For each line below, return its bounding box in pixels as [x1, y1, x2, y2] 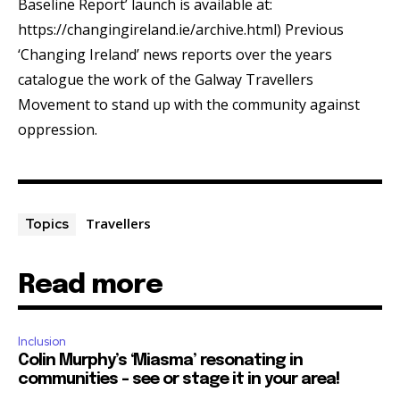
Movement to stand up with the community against [18, 94, 360, 114]
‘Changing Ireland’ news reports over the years [18, 44, 332, 64]
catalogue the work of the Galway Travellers [18, 69, 313, 89]
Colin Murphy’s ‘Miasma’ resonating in [18, 352, 303, 369]
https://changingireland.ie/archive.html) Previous [18, 19, 344, 39]
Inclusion [18, 333, 66, 349]
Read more [18, 271, 162, 299]
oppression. [18, 119, 97, 139]
